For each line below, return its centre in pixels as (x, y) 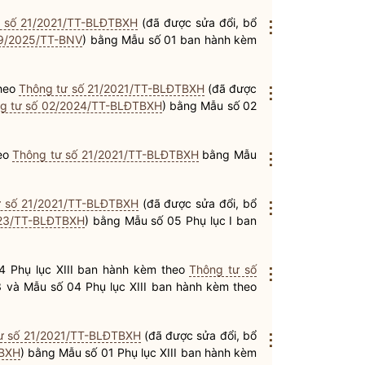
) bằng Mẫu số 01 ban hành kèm (170, 40)
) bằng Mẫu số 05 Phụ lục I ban (171, 220)
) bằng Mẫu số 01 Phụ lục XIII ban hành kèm (139, 352)
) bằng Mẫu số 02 (209, 106)
